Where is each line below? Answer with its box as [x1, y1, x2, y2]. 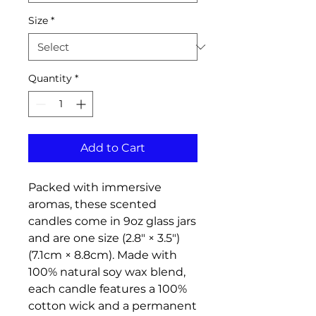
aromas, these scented [28, 197, 157, 212]
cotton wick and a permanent [28, 299, 197, 313]
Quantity [28, 72, 72, 85]
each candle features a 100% [28, 282, 187, 296]
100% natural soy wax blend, [28, 265, 186, 279]
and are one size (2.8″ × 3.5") [28, 231, 180, 245]
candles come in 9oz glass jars [28, 214, 196, 229]
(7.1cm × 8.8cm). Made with [28, 248, 177, 262]
